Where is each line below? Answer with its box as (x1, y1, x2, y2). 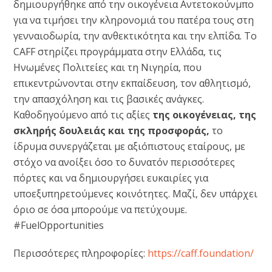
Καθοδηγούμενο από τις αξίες (13, 108, 153, 121)
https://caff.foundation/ (148, 246, 254, 260)
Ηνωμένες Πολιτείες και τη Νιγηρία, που (13, 61, 202, 74)
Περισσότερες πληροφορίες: (13, 246, 148, 260)
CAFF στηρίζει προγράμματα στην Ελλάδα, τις (13, 45, 222, 58)
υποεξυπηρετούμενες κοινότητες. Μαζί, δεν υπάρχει (13, 187, 258, 200)
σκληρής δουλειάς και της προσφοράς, (13, 124, 210, 137)
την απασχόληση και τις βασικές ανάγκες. (13, 92, 205, 106)
